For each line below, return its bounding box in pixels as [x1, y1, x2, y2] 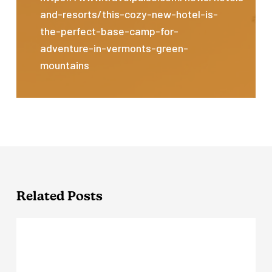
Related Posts [16, 190, 103, 203]
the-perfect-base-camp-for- [40, 24, 179, 38]
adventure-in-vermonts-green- [40, 41, 189, 55]
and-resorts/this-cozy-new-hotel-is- [40, 7, 219, 21]
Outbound [15, 218, 59, 230]
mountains [40, 58, 90, 72]
